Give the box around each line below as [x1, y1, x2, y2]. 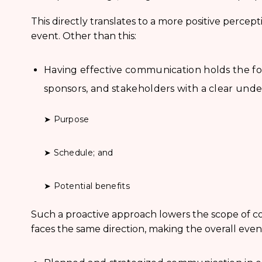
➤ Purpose [43, 114, 89, 125]
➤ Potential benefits [43, 181, 130, 191]
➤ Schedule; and [43, 147, 113, 158]
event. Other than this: [30, 30, 136, 42]
